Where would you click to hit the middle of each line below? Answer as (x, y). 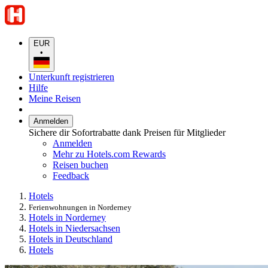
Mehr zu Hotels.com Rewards (109, 154)
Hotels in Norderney (67, 217)
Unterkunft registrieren (71, 77)
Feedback (71, 175)
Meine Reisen (55, 98)
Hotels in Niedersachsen (74, 228)
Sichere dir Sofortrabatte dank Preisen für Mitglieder (127, 132)
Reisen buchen (80, 165)
